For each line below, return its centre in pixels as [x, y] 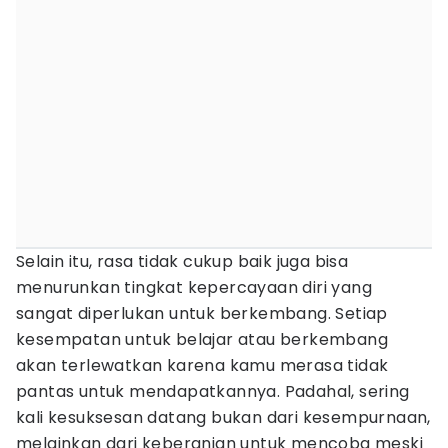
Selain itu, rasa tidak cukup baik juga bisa [182, 261]
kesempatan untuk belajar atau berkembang [202, 339]
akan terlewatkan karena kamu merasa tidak [202, 365]
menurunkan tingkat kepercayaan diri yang [194, 287]
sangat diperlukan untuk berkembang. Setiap [202, 313]
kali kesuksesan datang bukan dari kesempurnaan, [223, 417]
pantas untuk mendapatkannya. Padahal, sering [213, 391]
